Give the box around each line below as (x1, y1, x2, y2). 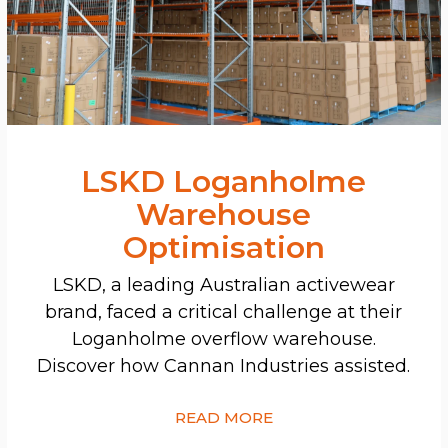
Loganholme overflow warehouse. (71, 327, 376, 350)
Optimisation (122, 228, 325, 266)
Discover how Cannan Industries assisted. (37, 354, 411, 377)
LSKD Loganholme (81, 162, 367, 200)
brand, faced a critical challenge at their (45, 300, 403, 323)
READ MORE (174, 407, 273, 427)
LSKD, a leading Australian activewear (52, 273, 395, 296)
